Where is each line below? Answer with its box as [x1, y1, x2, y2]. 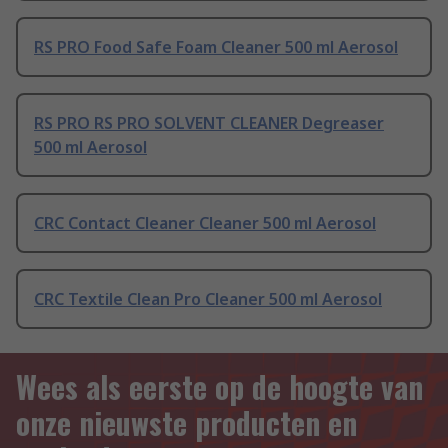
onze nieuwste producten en [16, 400, 357, 446]
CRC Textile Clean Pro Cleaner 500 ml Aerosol [34, 288, 382, 311]
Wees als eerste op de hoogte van [16, 364, 423, 410]
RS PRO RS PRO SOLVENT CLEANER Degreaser [34, 112, 384, 135]
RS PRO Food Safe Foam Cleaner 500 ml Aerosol [34, 36, 398, 59]
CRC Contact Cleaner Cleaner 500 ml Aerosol [34, 212, 376, 235]
